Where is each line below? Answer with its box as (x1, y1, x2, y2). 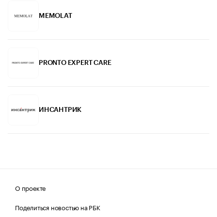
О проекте (15, 182, 46, 192)
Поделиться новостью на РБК (15, 201, 100, 212)
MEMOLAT (39, 12, 72, 19)
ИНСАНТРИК (39, 106, 82, 113)
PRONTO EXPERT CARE (39, 59, 111, 66)
